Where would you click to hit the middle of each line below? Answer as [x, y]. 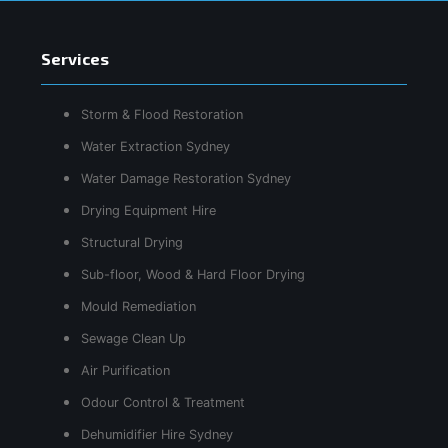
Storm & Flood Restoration [162, 114]
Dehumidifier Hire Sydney [157, 434]
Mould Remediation [138, 306]
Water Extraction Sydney [155, 146]
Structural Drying [132, 242]
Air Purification [125, 370]
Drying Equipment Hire [148, 210]
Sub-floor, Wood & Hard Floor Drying [193, 274]
